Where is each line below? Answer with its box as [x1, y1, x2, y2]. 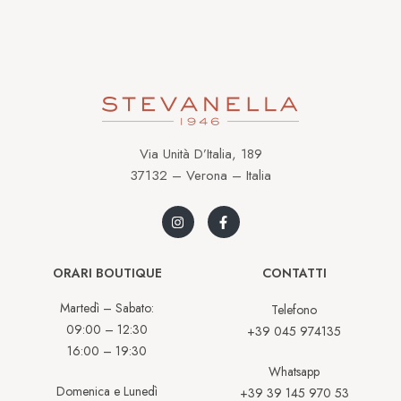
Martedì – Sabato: [60, 299, 154, 318]
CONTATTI [261, 264, 327, 283]
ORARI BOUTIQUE [52, 264, 162, 283]
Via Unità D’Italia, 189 [139, 143, 262, 164]
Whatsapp [269, 363, 320, 381]
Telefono [271, 301, 317, 320]
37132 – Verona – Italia [130, 165, 271, 185]
